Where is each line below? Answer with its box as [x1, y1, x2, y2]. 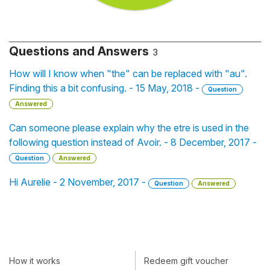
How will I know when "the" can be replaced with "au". [9, 67, 247, 80]
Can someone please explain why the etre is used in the [9, 122, 249, 134]
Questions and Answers [9, 44, 149, 58]
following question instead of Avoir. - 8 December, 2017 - [9, 136, 257, 148]
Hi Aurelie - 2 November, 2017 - [9, 176, 148, 188]
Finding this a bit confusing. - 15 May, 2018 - [9, 82, 202, 94]
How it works [9, 255, 60, 266]
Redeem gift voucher [144, 255, 228, 266]
